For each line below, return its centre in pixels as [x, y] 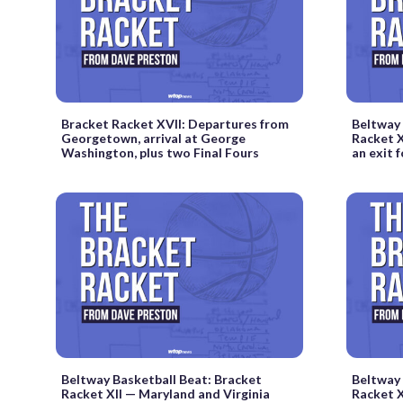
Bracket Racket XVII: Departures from [175, 124]
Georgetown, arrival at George [153, 139]
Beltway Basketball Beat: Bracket [161, 379]
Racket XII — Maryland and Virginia [166, 393]
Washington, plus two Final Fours [160, 153]
